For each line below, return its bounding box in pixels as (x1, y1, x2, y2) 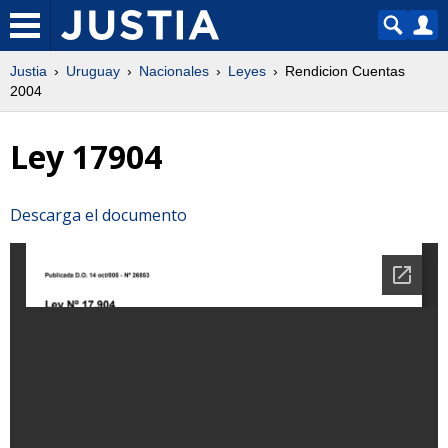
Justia (10, 63, 47, 79)
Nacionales (139, 63, 209, 79)
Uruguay (66, 63, 120, 79)
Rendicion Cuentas (285, 63, 405, 79)
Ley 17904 (10, 135, 162, 179)
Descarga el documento (10, 203, 187, 226)
